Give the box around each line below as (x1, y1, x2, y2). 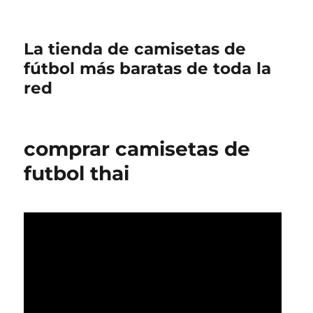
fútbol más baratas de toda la (24, 59, 272, 78)
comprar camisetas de (24, 137, 251, 161)
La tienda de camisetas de (24, 39, 247, 59)
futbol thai (24, 161, 130, 185)
